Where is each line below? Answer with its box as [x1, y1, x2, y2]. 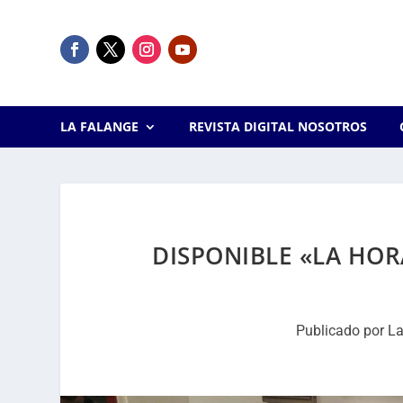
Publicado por [295, 322, 388, 339]
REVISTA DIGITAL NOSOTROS [188, 118, 367, 135]
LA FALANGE [60, 118, 139, 135]
